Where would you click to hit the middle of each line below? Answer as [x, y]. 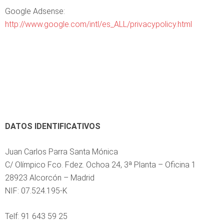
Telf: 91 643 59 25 [36, 216]
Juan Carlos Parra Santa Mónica [61, 152]
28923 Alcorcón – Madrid [50, 178]
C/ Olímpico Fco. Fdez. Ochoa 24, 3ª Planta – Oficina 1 [100, 165]
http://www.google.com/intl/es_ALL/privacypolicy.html [98, 24]
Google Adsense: [35, 11]
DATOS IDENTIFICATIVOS [53, 126]
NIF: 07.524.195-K [36, 191]
